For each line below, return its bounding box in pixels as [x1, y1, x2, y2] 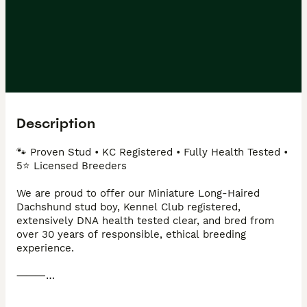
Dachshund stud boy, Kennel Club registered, [16, 201, 241, 213]
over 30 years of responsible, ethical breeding [16, 228, 246, 241]
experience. [16, 242, 74, 254]
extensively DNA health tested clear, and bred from [16, 214, 274, 227]
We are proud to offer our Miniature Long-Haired [16, 187, 260, 199]
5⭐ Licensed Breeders [16, 160, 130, 172]
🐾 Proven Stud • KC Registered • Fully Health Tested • [16, 146, 288, 158]
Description [16, 114, 95, 132]
